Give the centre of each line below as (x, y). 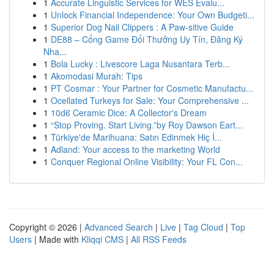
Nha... (55, 51)
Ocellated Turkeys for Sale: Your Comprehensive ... (150, 100)
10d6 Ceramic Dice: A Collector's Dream (129, 113)
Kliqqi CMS (102, 239)
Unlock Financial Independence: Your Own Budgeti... (153, 15)
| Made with (57, 239)
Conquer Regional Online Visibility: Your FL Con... (147, 161)
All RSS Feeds (159, 239)
